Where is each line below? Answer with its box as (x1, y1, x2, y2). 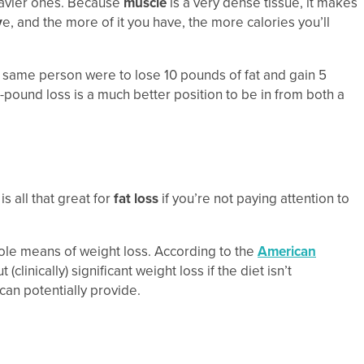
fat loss (114, 190, 158, 208)
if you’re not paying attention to (158, 190, 349, 208)
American (258, 243, 316, 261)
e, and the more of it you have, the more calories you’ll (2, 13, 330, 31)
